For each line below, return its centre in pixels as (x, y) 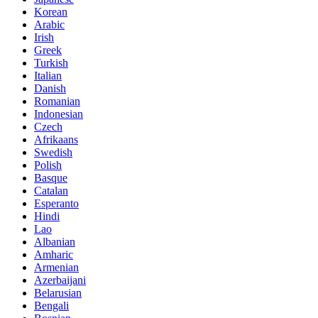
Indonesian (59, 114)
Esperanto (56, 204)
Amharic (54, 255)
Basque (51, 178)
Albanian (55, 242)
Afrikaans (56, 140)
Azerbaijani (60, 280)
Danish (50, 89)
